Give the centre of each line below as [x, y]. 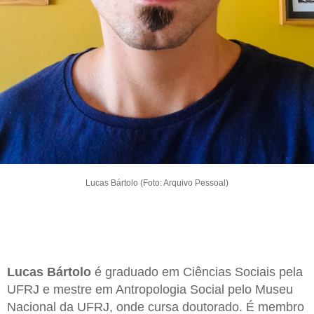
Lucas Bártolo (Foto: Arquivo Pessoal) [157, 183]
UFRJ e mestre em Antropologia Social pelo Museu [150, 289]
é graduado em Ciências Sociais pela [197, 272]
